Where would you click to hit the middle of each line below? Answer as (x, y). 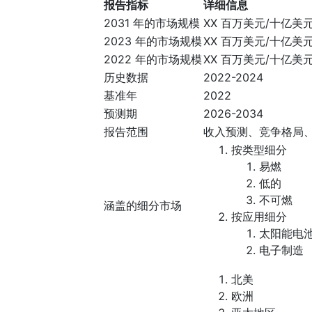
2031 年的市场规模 (152, 23)
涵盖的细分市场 (143, 206)
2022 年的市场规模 (153, 60)
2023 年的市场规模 (153, 41)
